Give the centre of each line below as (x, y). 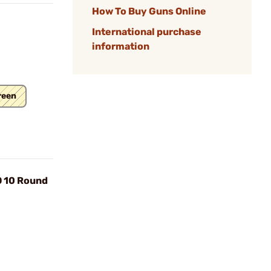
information (121, 46)
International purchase (147, 32)
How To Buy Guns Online (149, 11)
